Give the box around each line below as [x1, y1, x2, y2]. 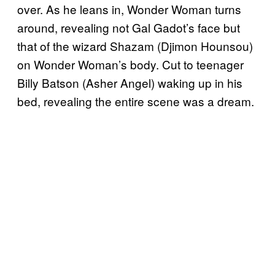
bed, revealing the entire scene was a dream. [17, 92, 254, 109]
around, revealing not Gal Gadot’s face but [17, 18, 240, 36]
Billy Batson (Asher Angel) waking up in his [17, 74, 242, 91]
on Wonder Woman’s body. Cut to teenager [17, 55, 244, 72]
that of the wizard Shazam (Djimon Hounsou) [17, 37, 253, 54]
